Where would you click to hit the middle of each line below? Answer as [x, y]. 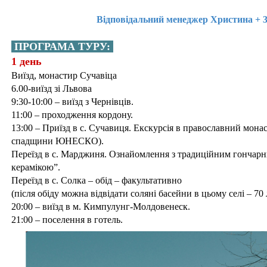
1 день [27, 61]
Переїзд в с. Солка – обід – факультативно [97, 180]
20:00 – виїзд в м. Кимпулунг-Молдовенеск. [101, 206]
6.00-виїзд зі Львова [52, 88]
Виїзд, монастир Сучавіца [64, 75]
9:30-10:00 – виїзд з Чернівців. [72, 101]
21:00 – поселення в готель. [67, 219]
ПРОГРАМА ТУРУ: [62, 46]
